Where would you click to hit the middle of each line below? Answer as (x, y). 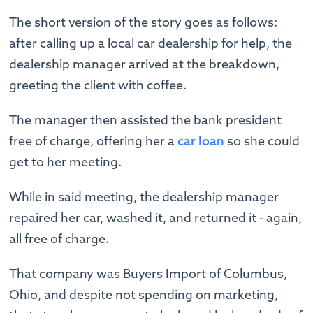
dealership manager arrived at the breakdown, (145, 64)
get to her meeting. (66, 161)
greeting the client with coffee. (100, 85)
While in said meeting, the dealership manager (144, 196)
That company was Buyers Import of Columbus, (148, 273)
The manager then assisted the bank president (146, 119)
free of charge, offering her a (94, 140)
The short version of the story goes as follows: (144, 22)
